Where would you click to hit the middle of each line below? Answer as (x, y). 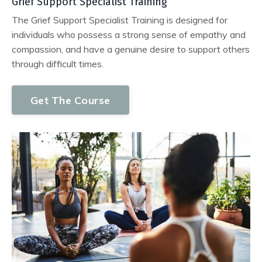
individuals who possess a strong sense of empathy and (129, 35)
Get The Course (70, 100)
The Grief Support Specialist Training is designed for (120, 20)
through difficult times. (58, 64)
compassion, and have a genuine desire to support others (131, 49)
